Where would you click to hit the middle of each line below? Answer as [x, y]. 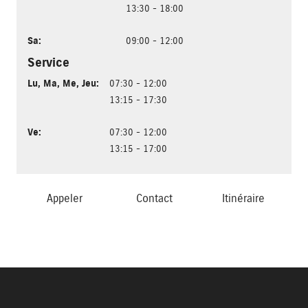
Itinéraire [243, 199]
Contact [154, 199]
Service [48, 63]
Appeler [65, 199]
